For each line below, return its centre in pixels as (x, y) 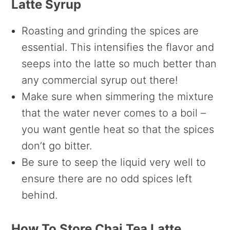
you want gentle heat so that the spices (118, 130)
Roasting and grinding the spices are (110, 31)
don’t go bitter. (57, 146)
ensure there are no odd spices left (107, 179)
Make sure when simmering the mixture (118, 97)
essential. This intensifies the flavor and (118, 47)
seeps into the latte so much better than (119, 64)
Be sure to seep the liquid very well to (114, 162)
